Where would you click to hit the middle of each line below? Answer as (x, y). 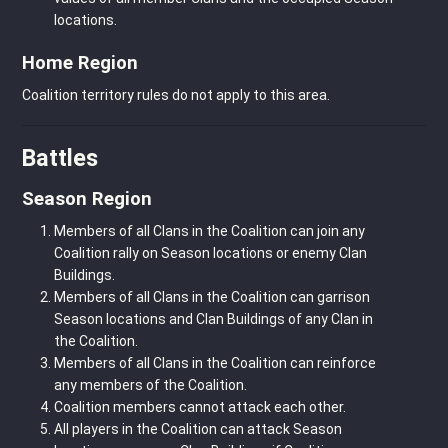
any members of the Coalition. (150, 384)
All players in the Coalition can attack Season (198, 428)
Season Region (87, 198)
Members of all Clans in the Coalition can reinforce (215, 362)
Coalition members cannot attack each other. (200, 406)
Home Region (80, 62)
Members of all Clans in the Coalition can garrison (212, 296)
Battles (60, 158)
